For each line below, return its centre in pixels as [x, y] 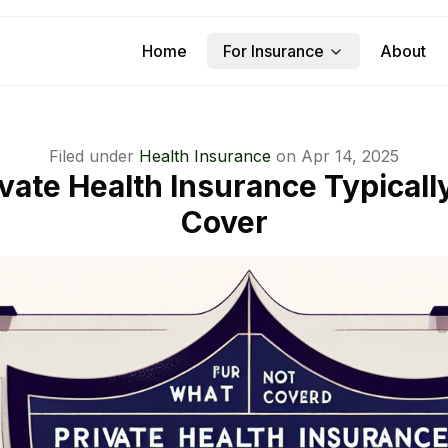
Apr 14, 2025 [350, 156]
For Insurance [273, 51]
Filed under [91, 156]
